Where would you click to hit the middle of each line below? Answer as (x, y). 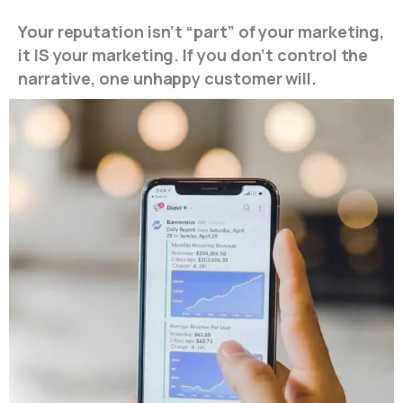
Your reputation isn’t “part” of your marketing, (201, 31)
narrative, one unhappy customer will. (168, 78)
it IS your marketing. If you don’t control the (193, 54)
